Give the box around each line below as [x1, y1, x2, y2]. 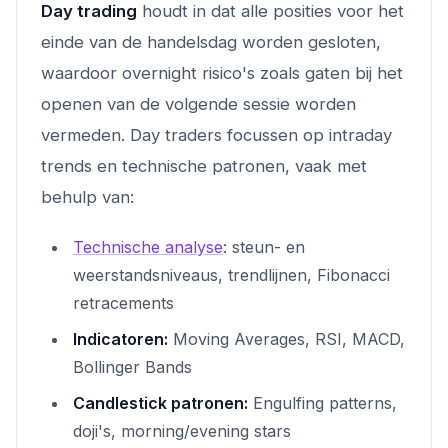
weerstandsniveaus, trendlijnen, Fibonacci [73, 264, 390, 285]
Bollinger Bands [73, 356, 192, 377]
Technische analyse [73, 236, 223, 257]
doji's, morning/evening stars [73, 420, 291, 441]
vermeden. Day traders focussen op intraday [41, 124, 392, 145]
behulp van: [41, 186, 134, 207]
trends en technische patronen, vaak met [41, 155, 367, 176]
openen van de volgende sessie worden [41, 93, 356, 114]
